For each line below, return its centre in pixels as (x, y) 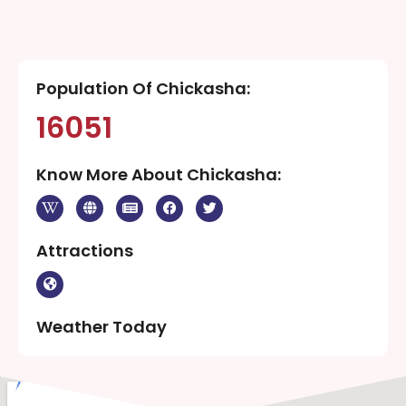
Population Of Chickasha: (143, 88)
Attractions (85, 250)
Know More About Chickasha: (159, 174)
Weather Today (101, 326)
